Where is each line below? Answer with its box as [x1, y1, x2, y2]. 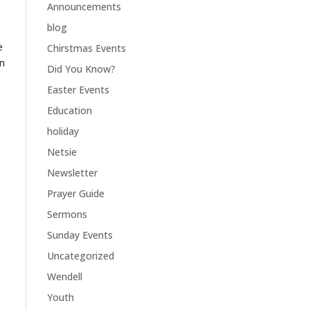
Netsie [46, 145, 77, 158]
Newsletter [46, 166, 98, 179]
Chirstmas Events [46, 42, 126, 55]
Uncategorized [46, 249, 114, 262]
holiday [46, 125, 79, 138]
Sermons [46, 208, 87, 221]
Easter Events [46, 83, 109, 96]
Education [46, 104, 92, 117]
